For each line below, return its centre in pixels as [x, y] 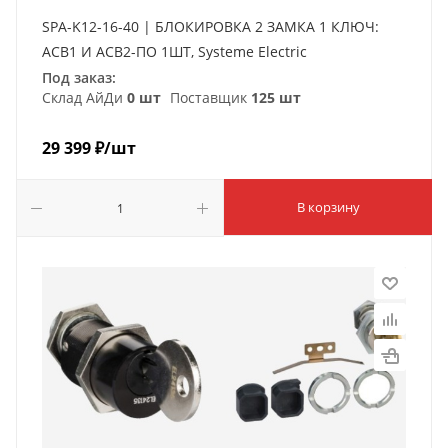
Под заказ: [79, 77]
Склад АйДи [84, 97]
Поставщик [208, 97]
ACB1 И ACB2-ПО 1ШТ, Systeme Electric [174, 51]
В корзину [328, 206]
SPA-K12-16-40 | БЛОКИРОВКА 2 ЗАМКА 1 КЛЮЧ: [210, 26]
